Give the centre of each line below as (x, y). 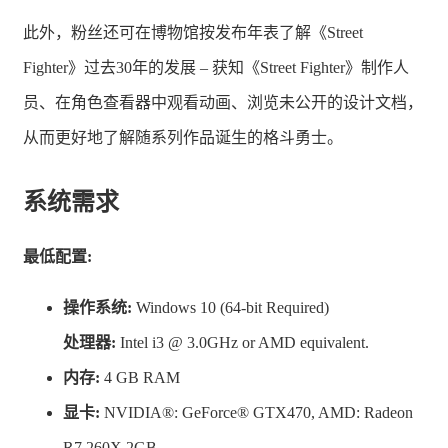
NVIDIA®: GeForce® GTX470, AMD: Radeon (256, 413)
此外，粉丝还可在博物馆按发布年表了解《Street (193, 32)
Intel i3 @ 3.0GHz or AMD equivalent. (242, 343)
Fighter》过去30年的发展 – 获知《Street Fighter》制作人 (216, 67)
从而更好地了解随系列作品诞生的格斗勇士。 (183, 137)
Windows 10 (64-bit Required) (230, 308)
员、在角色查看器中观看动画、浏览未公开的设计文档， (223, 102)
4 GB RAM (140, 378)
